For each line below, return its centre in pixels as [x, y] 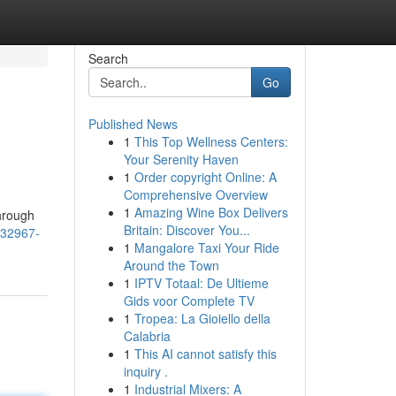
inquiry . [145, 371]
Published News [133, 124]
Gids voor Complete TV [189, 301]
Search [108, 58]
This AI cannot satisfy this [205, 354]
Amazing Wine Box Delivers [211, 212]
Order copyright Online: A [205, 177]
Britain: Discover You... [187, 230]
